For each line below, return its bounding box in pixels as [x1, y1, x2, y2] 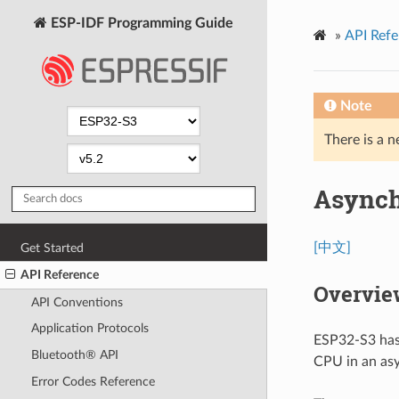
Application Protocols [30, 322, 149, 336]
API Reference [20, 268, 100, 282]
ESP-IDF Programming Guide [47, 15, 233, 30]
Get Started [20, 240, 85, 255]
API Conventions [30, 295, 123, 309]
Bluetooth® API [30, 348, 118, 362]
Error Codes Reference [30, 374, 155, 388]
